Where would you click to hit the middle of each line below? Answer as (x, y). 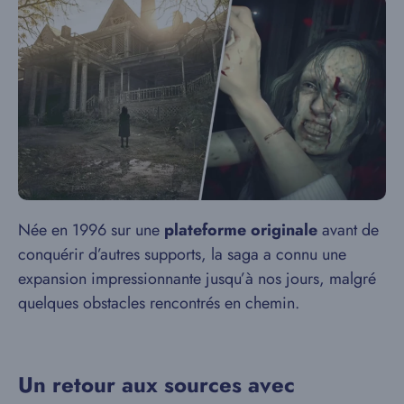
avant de (348, 230)
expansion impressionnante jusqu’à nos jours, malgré (197, 279)
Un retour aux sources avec (156, 385)
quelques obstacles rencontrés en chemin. (159, 303)
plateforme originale (241, 230)
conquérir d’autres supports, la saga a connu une (182, 255)
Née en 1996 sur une (91, 230)
